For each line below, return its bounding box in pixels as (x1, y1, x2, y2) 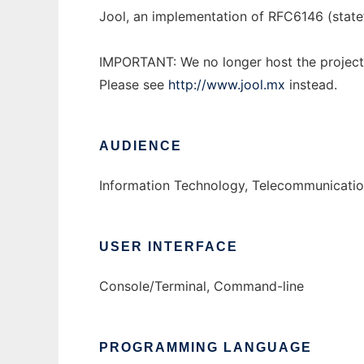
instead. (285, 76, 337, 93)
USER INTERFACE (99, 240, 238, 254)
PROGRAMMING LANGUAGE (99, 340, 312, 355)
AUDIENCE (99, 139, 182, 154)
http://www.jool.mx (168, 76, 285, 93)
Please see (99, 76, 168, 93)
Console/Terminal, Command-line (99, 278, 304, 295)
